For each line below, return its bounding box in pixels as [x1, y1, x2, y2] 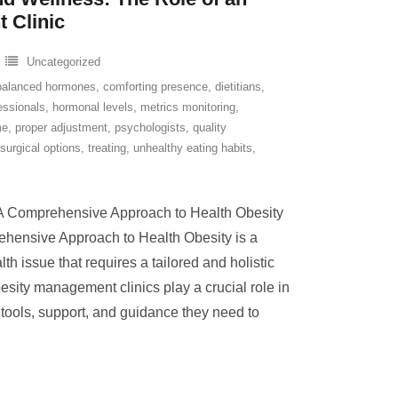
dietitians [215, 80, 261, 93]
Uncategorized [27, 55, 100, 68]
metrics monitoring [140, 100, 235, 114]
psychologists [115, 121, 186, 134]
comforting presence [103, 80, 208, 93]
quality [193, 121, 227, 134]
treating [88, 141, 126, 155]
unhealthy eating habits [133, 141, 252, 155]
